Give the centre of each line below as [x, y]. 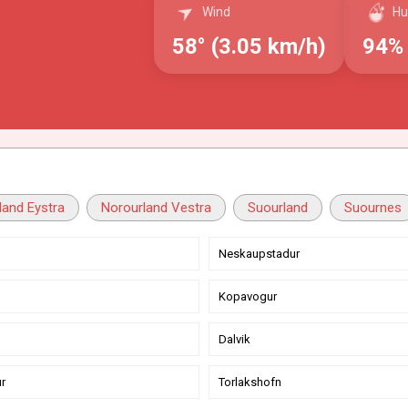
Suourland [278, 207]
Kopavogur [248, 296]
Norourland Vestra [157, 207]
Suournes [373, 207]
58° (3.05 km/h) [249, 46]
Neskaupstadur [259, 253]
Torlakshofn [250, 382]
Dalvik [235, 339]
